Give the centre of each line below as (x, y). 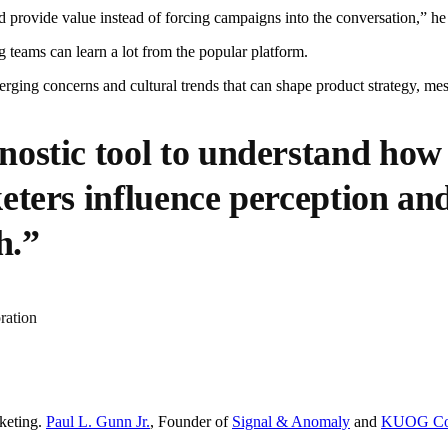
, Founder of (191, 422)
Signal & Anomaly (291, 422)
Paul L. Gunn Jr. (98, 422)
